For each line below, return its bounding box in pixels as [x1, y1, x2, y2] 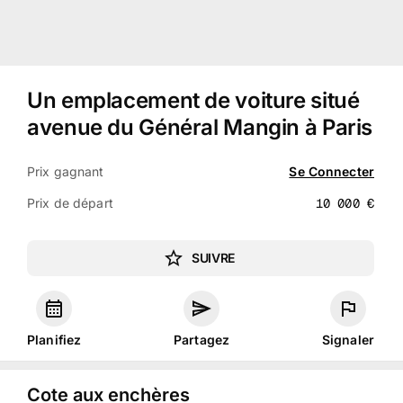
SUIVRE [191, 250, 236, 265]
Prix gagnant [27, 163, 104, 179]
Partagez [174, 332, 230, 347]
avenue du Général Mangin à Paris [27, 114, 373, 140]
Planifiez [27, 332, 82, 347]
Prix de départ [27, 194, 113, 210]
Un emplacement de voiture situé [27, 87, 360, 113]
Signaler [321, 332, 374, 347]
